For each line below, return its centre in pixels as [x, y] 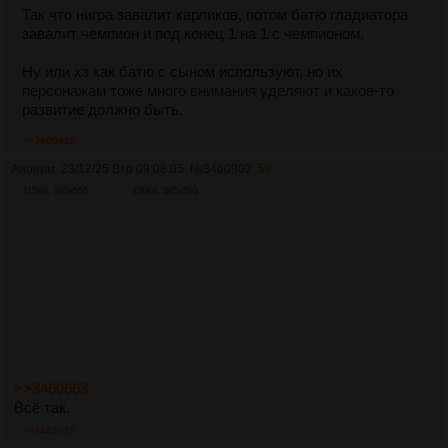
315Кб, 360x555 [55, 190]
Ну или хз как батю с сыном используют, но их [182, 71]
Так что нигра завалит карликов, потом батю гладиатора [215, 14]
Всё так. [42, 408]
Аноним [33, 168]
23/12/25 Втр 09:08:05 [122, 168]
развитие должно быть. [102, 109]
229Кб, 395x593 [165, 190]
